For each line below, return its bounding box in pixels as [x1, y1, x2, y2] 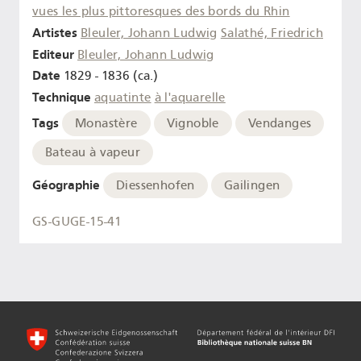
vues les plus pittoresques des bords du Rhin [32, 3, 290, 19]
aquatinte [94, 90, 151, 106]
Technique [32, 89, 91, 106]
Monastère [75, 115, 138, 131]
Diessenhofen [116, 177, 195, 193]
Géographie [32, 176, 100, 193]
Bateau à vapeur [45, 144, 140, 160]
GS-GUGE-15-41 [32, 214, 122, 230]
